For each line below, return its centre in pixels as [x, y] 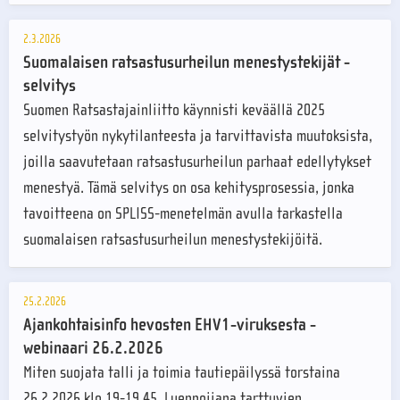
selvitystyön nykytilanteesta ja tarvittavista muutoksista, [198, 137]
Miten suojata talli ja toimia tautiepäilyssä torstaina [182, 373]
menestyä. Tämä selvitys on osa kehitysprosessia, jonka [189, 188]
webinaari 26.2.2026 [93, 348]
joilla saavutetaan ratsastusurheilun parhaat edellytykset [197, 162]
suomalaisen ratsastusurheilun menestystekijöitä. [173, 240]
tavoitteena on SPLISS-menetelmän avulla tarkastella [183, 214]
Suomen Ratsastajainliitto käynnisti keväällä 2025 [174, 111]
